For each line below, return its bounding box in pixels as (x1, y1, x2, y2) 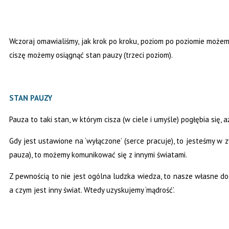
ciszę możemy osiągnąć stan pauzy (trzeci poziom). (9, 50, 173, 60)
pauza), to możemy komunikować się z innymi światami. (9, 150, 189, 160)
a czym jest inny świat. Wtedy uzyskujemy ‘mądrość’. (9, 185, 175, 195)
